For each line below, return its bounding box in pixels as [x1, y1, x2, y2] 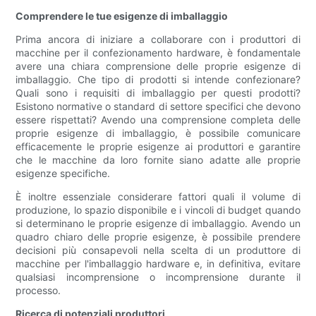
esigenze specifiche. [16, 167, 111, 180]
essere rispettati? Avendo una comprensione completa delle [16, 114, 300, 126]
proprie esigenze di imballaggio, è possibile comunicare [16, 127, 300, 140]
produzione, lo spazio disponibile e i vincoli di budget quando [16, 204, 300, 217]
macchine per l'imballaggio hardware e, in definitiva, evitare [16, 257, 300, 270]
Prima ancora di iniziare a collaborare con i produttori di [16, 33, 300, 46]
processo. [16, 284, 61, 297]
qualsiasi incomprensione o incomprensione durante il [16, 271, 300, 284]
